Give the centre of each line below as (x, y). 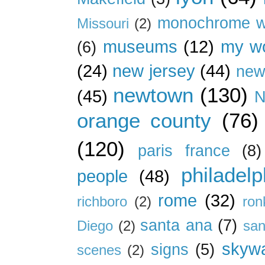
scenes (99, 250)
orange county (144, 120)
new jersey (154, 70)
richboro (102, 201)
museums (140, 46)
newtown (153, 95)
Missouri (103, 23)
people (102, 176)
